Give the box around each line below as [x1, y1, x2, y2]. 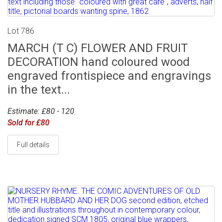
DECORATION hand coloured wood [7, 55, 190, 69]
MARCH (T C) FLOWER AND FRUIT [7, 41, 188, 55]
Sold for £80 [7, 118, 50, 128]
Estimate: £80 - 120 [7, 107, 74, 116]
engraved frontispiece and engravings [7, 69, 211, 83]
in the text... [7, 83, 70, 97]
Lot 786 [7, 26, 34, 36]
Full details [17, 141, 50, 149]
